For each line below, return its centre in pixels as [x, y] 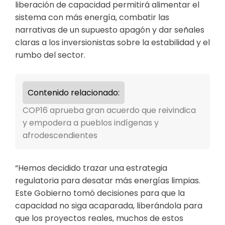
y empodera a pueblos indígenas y [91, 123]
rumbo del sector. [50, 55]
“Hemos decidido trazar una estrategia [91, 168]
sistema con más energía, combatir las [92, 18]
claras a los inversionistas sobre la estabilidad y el [113, 43]
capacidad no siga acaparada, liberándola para [109, 206]
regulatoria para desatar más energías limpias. [108, 181]
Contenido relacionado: [74, 93]
